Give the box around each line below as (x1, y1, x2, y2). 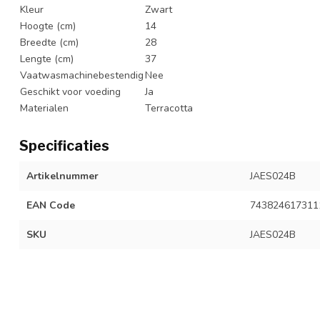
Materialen (20, 101, 69, 115)
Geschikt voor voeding (20, 84, 121, 99)
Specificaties (19, 136, 109, 154)
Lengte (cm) (20, 51, 74, 66)
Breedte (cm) (20, 35, 79, 49)
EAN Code (26, 198, 75, 212)
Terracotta (145, 101, 193, 115)
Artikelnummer (26, 169, 99, 183)
